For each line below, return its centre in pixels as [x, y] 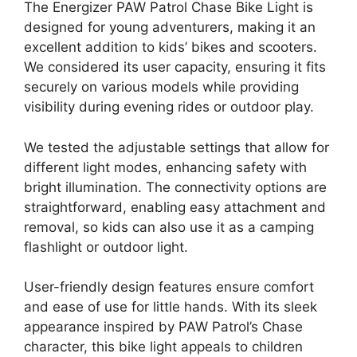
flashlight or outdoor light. [106, 247]
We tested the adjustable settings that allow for [177, 147]
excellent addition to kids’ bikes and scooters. [171, 47]
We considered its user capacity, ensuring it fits [175, 67]
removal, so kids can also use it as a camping [169, 227]
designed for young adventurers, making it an [170, 27]
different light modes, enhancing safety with [165, 167]
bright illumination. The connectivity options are [175, 187]
